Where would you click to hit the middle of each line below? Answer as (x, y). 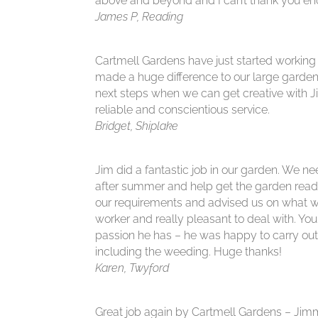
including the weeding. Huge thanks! (189, 252)
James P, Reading (139, 17)
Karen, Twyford (132, 268)
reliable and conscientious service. (183, 110)
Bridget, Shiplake (137, 126)
